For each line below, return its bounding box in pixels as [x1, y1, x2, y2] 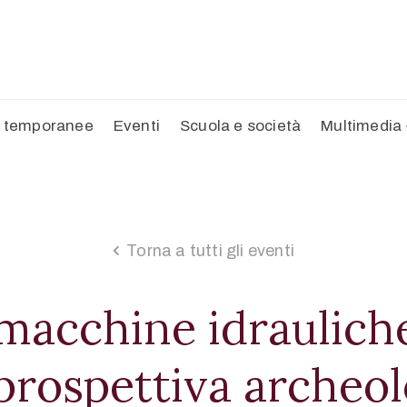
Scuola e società [180, 117, 302, 135]
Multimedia [321, 117, 402, 135]
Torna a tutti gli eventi [126, 242, 294, 261]
